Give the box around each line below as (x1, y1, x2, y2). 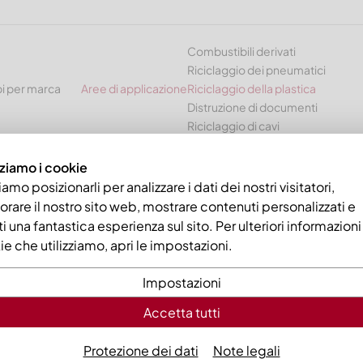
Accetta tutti (143, 304, 220, 321)
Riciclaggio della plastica (187, 81, 316, 96)
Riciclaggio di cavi (187, 118, 280, 133)
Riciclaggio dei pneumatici (187, 62, 326, 77)
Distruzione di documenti (187, 100, 318, 114)
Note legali (212, 341, 280, 359)
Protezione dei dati (83, 341, 199, 359)
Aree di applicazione (81, 81, 187, 96)
